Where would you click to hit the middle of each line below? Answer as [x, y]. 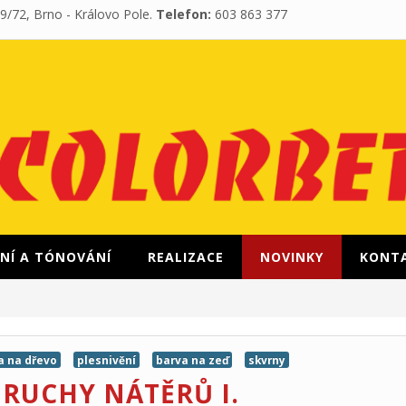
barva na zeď [192, 360]
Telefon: [184, 14]
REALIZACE [186, 257]
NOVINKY [292, 257]
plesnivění [106, 360]
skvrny [267, 360]
